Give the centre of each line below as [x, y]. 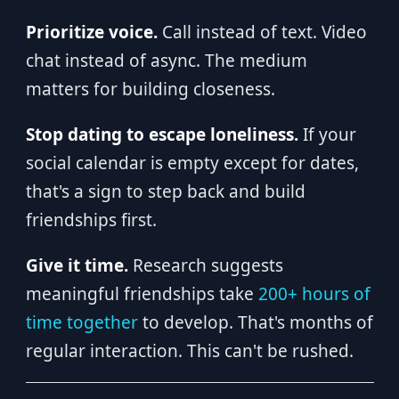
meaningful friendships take [142, 294]
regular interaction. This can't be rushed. [189, 351]
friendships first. [91, 220]
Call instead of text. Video [262, 32]
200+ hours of [314, 294]
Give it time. [77, 265]
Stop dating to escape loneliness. [162, 134]
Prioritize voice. [91, 32]
